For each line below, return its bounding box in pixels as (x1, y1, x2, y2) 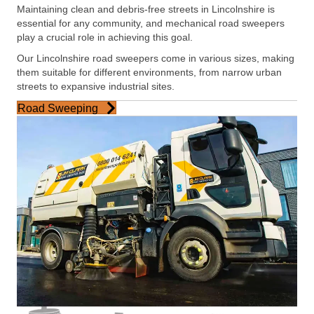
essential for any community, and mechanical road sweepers (17, 18, 285, 29)
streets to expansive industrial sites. (17, 81, 175, 92)
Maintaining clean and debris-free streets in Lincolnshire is (17, 4, 275, 15)
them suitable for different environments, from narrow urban (17, 67, 282, 78)
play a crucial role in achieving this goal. (17, 32, 193, 43)
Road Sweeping (18, 102, 98, 115)
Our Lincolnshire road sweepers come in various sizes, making (17, 53, 294, 64)
